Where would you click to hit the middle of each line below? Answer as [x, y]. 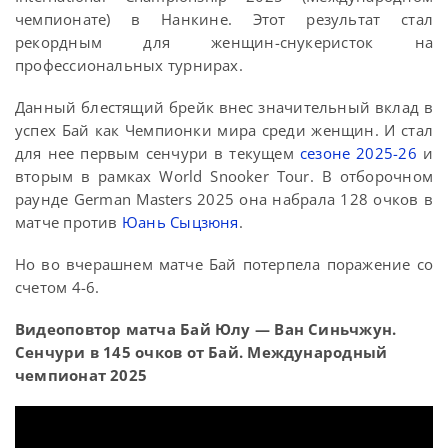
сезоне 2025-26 [358, 153]
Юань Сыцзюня [180, 222]
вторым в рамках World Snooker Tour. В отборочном [224, 176]
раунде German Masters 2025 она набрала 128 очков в [224, 199]
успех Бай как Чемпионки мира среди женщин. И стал [224, 130]
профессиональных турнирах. [129, 65]
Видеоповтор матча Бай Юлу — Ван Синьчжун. [206, 329]
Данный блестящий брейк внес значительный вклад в [224, 107]
